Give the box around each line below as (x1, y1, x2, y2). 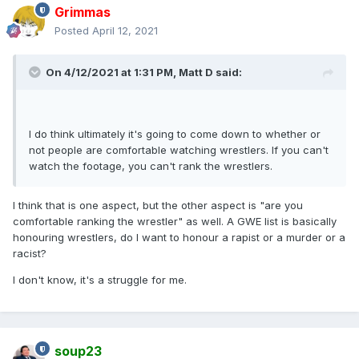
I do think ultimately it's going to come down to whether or (29, 127, 321, 141)
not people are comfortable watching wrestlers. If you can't (29, 143, 329, 157)
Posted (54, 24, 92, 38)
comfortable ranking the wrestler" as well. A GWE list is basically (13, 215, 337, 228)
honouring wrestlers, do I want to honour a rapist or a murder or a (13, 231, 345, 244)
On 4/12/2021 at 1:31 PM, (46, 66, 179, 79)
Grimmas (54, 4, 111, 21)
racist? (13, 247, 50, 260)
